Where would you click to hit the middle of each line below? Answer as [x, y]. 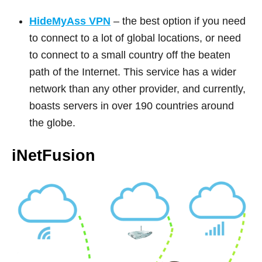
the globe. [52, 123]
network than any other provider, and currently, [137, 89]
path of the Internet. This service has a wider [133, 72]
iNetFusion [54, 155]
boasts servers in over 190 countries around [132, 106]
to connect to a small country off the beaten [130, 55]
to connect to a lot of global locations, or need [135, 38]
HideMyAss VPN [70, 21]
